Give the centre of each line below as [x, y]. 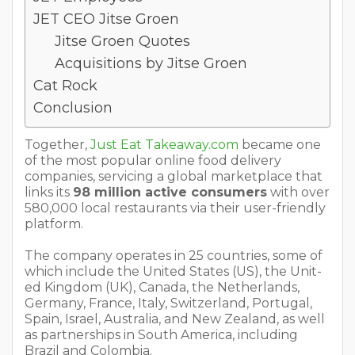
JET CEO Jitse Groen [106, 19]
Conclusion [75, 107]
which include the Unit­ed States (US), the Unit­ [173, 271]
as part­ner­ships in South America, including [161, 334]
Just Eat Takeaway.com [164, 144]
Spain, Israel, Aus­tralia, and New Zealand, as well [175, 319]
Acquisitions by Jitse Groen [151, 63]
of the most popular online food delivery [153, 160]
